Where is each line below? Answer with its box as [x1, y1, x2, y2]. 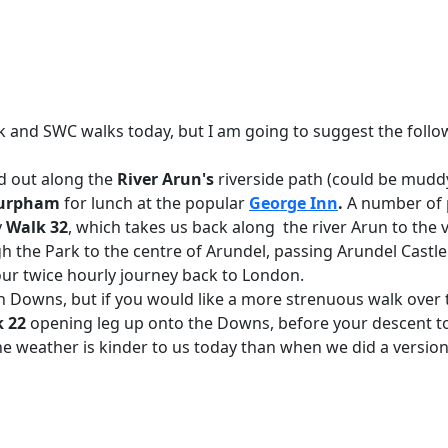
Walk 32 [6, 216, 68, 238]
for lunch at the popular [60, 192, 249, 214]
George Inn [249, 192, 338, 214]
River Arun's [117, 168, 214, 190]
